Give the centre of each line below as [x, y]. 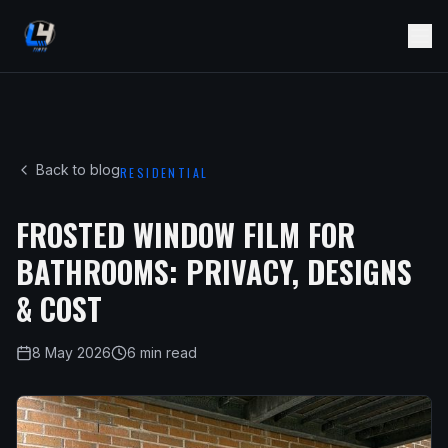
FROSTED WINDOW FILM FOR [185, 234]
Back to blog [78, 169]
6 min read [162, 352]
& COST [59, 308]
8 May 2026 [71, 352]
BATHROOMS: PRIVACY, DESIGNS [214, 271]
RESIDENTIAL [164, 172]
